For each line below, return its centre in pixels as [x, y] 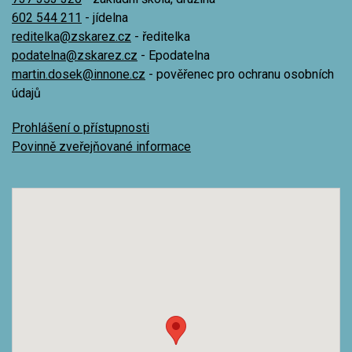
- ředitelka [161, 37]
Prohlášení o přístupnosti [81, 128]
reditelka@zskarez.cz [71, 37]
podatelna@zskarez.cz [75, 55]
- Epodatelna [174, 55]
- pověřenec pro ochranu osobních [240, 74]
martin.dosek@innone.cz [79, 74]
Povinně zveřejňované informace [101, 147]
